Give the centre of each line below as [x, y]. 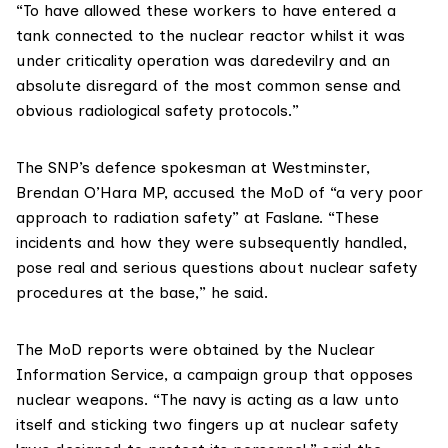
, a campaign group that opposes [288, 375]
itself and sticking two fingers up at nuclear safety [207, 425]
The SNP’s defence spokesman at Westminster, [193, 168]
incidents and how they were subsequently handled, [211, 243]
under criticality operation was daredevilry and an [203, 61]
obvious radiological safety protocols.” [157, 111]
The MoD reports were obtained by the [166, 350]
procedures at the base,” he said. [142, 293]
